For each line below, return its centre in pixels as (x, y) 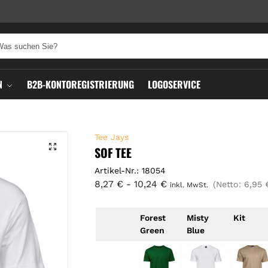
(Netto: (229, 184)
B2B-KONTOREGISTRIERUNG (80, 84)
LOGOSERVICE (174, 84)
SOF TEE (113, 153)
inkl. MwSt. (189, 185)
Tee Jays (112, 137)
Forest (153, 217)
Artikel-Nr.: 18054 (130, 170)
